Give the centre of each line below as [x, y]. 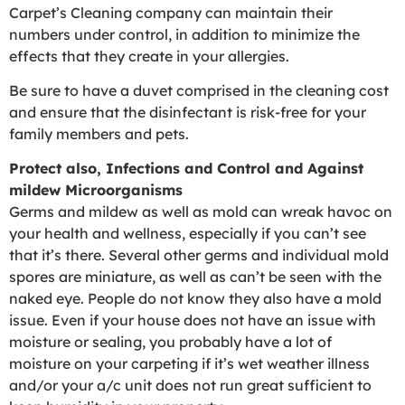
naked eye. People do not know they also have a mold [195, 299]
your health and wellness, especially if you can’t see [188, 234]
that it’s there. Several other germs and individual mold [199, 255]
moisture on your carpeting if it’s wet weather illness [189, 364]
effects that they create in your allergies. [149, 56]
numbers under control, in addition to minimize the [184, 34]
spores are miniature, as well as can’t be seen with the [195, 277]
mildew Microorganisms [96, 190]
